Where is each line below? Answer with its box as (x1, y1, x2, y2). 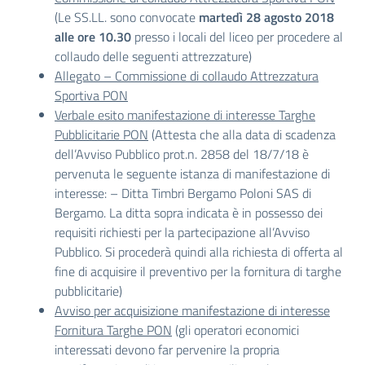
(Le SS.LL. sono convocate (55, 7, 199, 27)
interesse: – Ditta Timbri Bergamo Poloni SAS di (55, 183, 311, 203)
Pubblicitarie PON (55, 125, 148, 144)
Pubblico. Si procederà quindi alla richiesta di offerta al (55, 242, 343, 262)
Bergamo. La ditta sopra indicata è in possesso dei (55, 203, 323, 222)
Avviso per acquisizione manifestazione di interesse (55, 301, 330, 320)
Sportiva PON (55, 86, 128, 105)
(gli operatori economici (172, 320, 299, 340)
